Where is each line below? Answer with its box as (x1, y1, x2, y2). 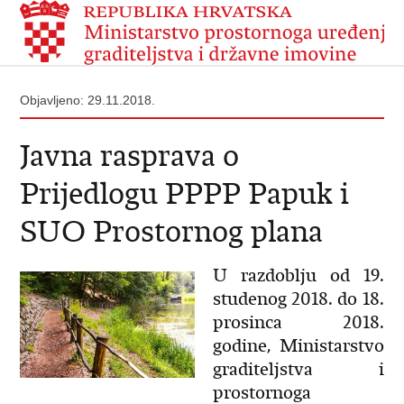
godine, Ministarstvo (212, 335, 384, 357)
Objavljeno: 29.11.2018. (20, 93, 156, 107)
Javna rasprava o (20, 137, 240, 174)
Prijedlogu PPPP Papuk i (20, 175, 350, 212)
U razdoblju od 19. (212, 264, 384, 287)
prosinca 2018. (212, 311, 384, 334)
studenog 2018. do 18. (212, 288, 384, 310)
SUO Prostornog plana (20, 213, 324, 250)
